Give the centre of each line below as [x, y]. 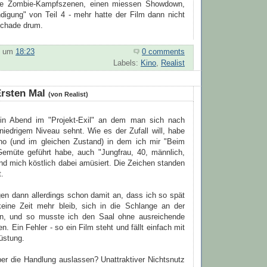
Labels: [127, 63]
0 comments [163, 52]
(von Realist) [68, 94]
